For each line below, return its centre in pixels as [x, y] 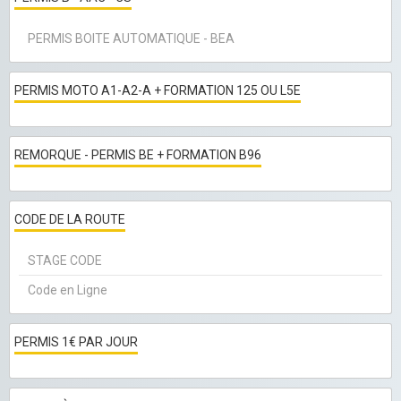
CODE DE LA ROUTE [70, 220]
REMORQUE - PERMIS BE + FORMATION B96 [138, 155]
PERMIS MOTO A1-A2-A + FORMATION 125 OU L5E [158, 91]
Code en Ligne [68, 290]
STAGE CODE [65, 261]
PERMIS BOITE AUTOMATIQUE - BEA [131, 39]
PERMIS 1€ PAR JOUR [76, 342]
